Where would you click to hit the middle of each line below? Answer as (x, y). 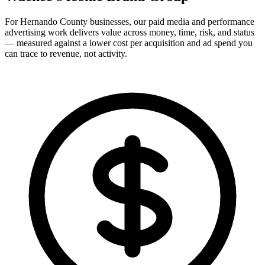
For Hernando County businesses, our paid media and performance (130, 22)
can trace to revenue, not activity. (66, 54)
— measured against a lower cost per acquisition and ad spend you (129, 43)
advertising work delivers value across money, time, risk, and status (130, 33)
